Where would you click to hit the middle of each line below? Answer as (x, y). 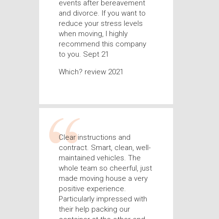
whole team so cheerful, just (105, 168)
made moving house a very (103, 178)
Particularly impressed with (103, 199)
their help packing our (94, 209)
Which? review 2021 (91, 72)
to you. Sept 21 (84, 54)
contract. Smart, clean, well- (104, 148)
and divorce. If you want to (102, 13)
